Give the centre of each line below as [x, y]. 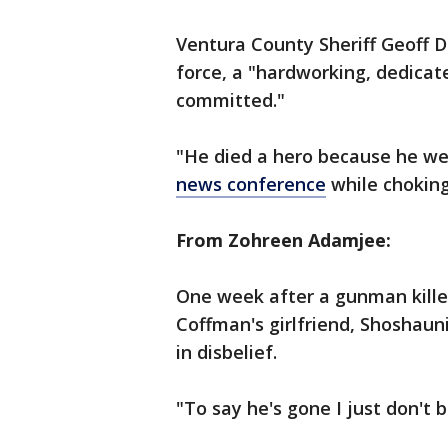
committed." [230, 100]
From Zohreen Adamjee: [283, 240]
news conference [251, 184]
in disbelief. [226, 352]
